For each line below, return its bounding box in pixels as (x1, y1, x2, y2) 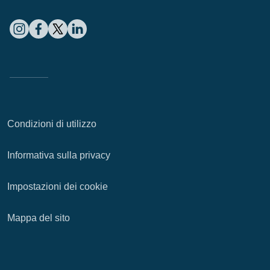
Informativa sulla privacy (7, 150, 110, 160)
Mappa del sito (7, 213, 70, 223)
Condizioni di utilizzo (7, 119, 96, 129)
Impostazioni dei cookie (7, 181, 108, 192)
